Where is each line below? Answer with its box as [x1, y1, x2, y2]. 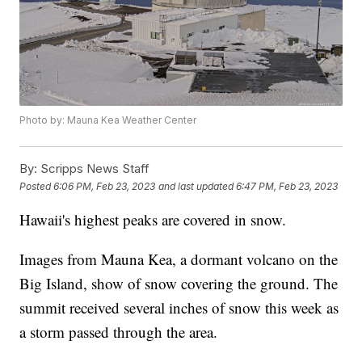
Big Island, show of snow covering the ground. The [19, 273, 339, 294]
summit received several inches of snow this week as [19, 297, 339, 318]
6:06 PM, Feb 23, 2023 [53, 179, 156, 192]
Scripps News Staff [37, 161, 150, 177]
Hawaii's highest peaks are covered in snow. [19, 209, 287, 230]
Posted [19, 179, 54, 192]
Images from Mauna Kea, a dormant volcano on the [19, 249, 339, 270]
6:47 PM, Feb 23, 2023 [236, 179, 339, 192]
